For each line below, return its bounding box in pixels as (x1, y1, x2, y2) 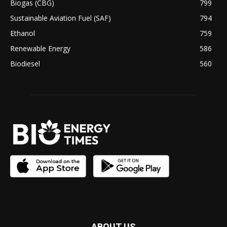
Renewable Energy (10, 44, 70, 54)
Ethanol (10, 28, 35, 39)
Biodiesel (10, 59, 40, 69)
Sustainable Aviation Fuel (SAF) (10, 13, 111, 23)
